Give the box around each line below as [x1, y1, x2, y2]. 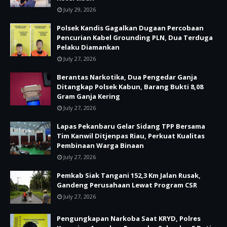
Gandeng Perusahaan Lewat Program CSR [57, 180, 197, 190]
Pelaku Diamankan [57, 43, 120, 52]
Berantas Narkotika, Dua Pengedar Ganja [57, 72, 197, 82]
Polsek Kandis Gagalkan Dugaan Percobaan [57, 23, 204, 32]
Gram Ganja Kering [57, 92, 120, 101]
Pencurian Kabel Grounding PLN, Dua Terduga [57, 33, 213, 42]
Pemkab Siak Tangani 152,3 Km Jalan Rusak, [57, 171, 201, 180]
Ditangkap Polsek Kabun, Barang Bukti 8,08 [57, 82, 203, 91]
